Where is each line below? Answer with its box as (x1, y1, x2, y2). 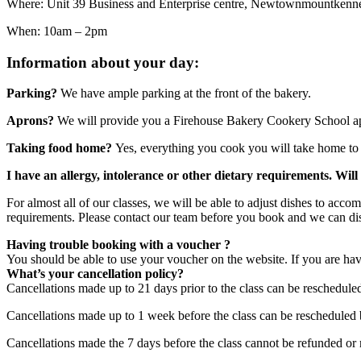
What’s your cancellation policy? (6, 267, 184, 281)
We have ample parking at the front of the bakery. (60, 86, 311, 101)
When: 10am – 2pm (6, 23, 107, 38)
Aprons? (6, 114, 57, 128)
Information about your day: (6, 53, 199, 71)
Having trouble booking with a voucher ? (6, 238, 230, 252)
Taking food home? (6, 141, 115, 156)
